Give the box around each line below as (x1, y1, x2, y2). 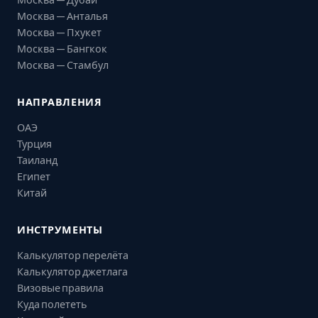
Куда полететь (17, 297, 87, 310)
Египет (17, 170, 50, 182)
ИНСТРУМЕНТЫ (17, 223, 103, 236)
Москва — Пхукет (17, 26, 102, 38)
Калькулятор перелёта (17, 248, 128, 261)
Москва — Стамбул (17, 58, 109, 71)
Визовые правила (17, 281, 104, 294)
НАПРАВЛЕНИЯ (17, 95, 102, 108)
